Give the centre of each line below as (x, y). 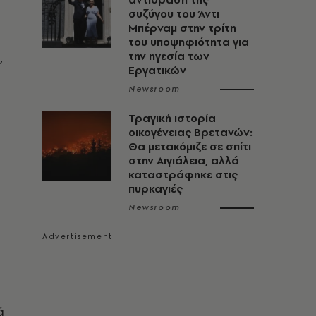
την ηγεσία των (169, 56)
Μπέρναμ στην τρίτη (182, 28)
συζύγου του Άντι (174, 14)
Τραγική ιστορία (172, 118)
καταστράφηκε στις (183, 175)
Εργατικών (157, 70)
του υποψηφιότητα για (189, 42)
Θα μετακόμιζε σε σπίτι (190, 146)
